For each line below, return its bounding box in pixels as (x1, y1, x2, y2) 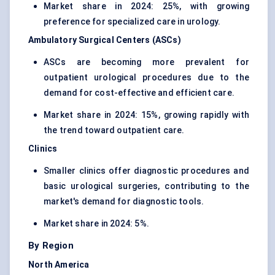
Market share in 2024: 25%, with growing (44, 1, 249, 12)
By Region (28, 240, 74, 252)
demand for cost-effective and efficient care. (44, 88, 235, 98)
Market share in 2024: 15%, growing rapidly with (44, 110, 249, 120)
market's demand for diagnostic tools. (44, 196, 204, 207)
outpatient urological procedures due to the (44, 72, 249, 83)
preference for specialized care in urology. (44, 17, 221, 27)
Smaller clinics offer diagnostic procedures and (44, 166, 249, 176)
